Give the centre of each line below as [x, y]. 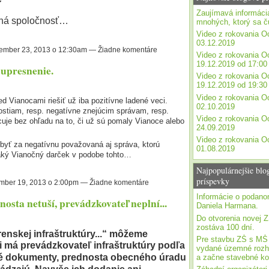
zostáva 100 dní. [225, 227]
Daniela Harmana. [227, 206]
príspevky [213, 181]
